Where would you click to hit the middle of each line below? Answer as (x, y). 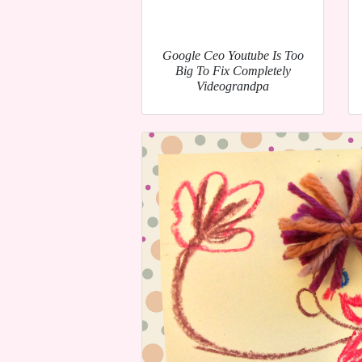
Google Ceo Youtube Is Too (233, 56)
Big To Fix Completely (233, 71)
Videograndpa (233, 86)
